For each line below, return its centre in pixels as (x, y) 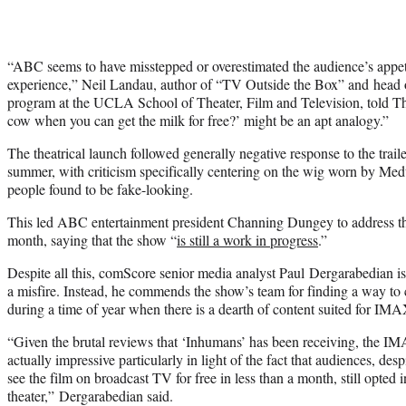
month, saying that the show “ (92, 239)
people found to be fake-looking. (100, 188)
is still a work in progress (247, 239)
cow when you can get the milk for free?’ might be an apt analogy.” (198, 120)
